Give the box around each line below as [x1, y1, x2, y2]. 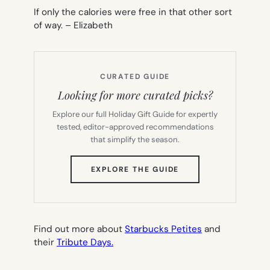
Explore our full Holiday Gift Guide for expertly [52, 108, 218, 119]
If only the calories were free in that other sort [34, 5, 232, 18]
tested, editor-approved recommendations [56, 121, 214, 132]
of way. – [34, 19, 74, 31]
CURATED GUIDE [99, 71, 171, 81]
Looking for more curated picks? [57, 87, 213, 102]
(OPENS [178, 163, 212, 174]
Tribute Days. [57, 236, 113, 248]
